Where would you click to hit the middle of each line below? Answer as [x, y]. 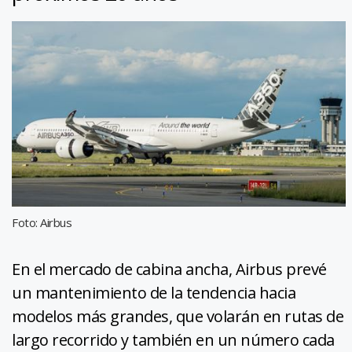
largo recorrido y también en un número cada [173, 339]
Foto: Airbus [42, 222]
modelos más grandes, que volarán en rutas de [178, 316]
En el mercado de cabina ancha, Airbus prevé [169, 269]
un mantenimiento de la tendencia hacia [154, 292]
